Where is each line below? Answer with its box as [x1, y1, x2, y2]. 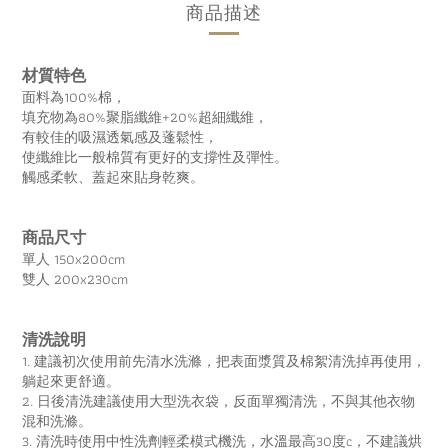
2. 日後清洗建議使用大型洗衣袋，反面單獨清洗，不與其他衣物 [22, 389, 415, 412]
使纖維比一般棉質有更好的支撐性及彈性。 [22, 145, 288, 168]
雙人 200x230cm [22, 267, 128, 290]
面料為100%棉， [22, 85, 126, 108]
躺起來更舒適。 [22, 369, 120, 392]
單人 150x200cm [22, 247, 125, 270]
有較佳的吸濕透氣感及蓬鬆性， [22, 125, 218, 148]
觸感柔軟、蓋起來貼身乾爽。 [22, 165, 204, 188]
